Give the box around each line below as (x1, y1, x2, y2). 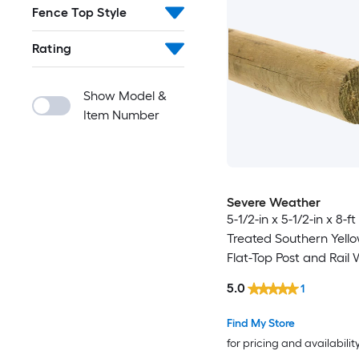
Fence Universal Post (226, 269, 345, 285)
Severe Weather (226, 195, 321, 211)
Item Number (83, 107, 159, 123)
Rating (32, 41, 72, 57)
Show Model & (83, 88, 167, 104)
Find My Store (226, 317, 295, 331)
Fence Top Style (32, 5, 127, 21)
